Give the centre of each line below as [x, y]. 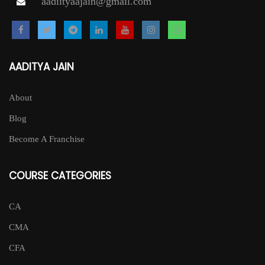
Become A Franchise [47, 139]
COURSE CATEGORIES [60, 175]
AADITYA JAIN [41, 67]
